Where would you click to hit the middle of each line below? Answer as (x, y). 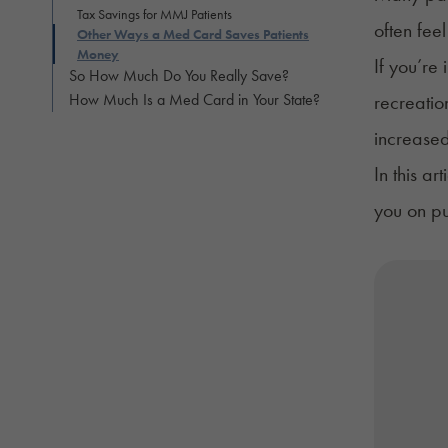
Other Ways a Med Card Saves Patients (193, 33)
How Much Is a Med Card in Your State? (194, 99)
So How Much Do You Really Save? (179, 75)
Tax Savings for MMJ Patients (154, 13)
